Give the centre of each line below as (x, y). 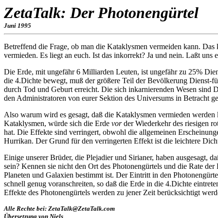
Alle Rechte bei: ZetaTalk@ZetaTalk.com (59, 209)
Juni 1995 (18, 26)
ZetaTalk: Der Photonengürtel (101, 13)
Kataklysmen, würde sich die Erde (58, 123)
